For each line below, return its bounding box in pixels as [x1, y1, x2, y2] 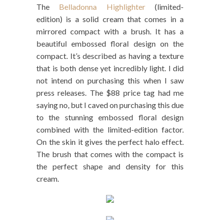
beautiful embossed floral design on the [36, 39, 184, 49]
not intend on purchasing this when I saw [36, 76, 184, 85]
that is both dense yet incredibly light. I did [36, 63, 184, 73]
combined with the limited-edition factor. [36, 125, 184, 135]
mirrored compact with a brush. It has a [36, 27, 184, 36]
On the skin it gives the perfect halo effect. [36, 137, 184, 147]
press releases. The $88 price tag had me [36, 88, 184, 98]
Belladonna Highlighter [59, 2, 145, 12]
